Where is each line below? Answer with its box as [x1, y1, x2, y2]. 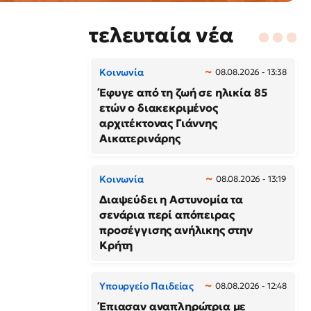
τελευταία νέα [89, 22, 234, 48]
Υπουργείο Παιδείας [99, 279, 194, 292]
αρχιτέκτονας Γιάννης [99, 115, 217, 130]
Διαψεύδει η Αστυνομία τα [99, 192, 244, 206]
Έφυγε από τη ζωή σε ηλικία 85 [99, 85, 267, 99]
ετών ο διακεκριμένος [99, 100, 218, 115]
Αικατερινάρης [99, 131, 180, 145]
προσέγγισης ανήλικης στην [99, 222, 253, 237]
